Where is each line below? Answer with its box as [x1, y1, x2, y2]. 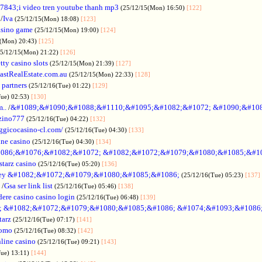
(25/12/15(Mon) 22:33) [69, 70, 135, 78]
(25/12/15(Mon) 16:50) [120, 4, 187, 11]
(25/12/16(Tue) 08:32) [14, 226, 78, 234]
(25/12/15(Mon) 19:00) [35, 26, 101, 33]
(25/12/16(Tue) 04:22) [26, 115, 90, 122]
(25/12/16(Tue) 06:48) [77, 193, 140, 201]
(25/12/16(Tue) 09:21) [37, 237, 101, 245]
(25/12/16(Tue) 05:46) [54, 182, 118, 189]
